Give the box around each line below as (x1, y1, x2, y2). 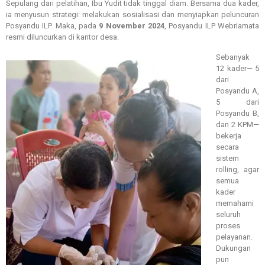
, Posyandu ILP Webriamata (164, 21, 260, 31)
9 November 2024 (99, 21, 165, 31)
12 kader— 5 (216, 64, 259, 73)
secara (216, 143, 239, 152)
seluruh (216, 210, 241, 219)
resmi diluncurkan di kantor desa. (6, 33, 119, 42)
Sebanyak (216, 53, 250, 62)
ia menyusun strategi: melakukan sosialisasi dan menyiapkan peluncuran (6, 10, 259, 20)
